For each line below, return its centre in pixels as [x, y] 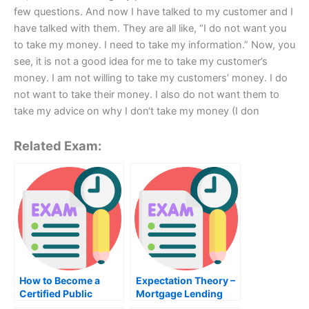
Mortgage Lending [179, 293]
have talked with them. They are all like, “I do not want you [150, 28]
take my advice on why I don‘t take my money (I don [137, 111]
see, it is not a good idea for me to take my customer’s [141, 61]
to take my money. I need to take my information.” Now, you [154, 44]
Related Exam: [58, 145]
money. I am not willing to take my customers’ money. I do [151, 78]
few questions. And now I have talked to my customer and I [153, 11]
